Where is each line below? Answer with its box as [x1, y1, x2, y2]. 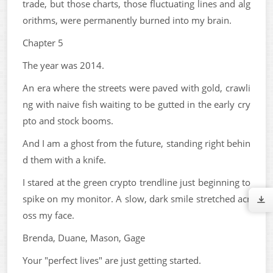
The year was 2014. [23, 58, 104, 71]
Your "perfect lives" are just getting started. [23, 253, 201, 266]
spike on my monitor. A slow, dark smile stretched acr [23, 192, 250, 205]
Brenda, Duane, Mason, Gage [23, 231, 145, 244]
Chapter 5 [23, 36, 63, 49]
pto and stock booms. [23, 114, 113, 127]
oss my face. [23, 208, 74, 221]
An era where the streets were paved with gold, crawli [23, 81, 250, 94]
